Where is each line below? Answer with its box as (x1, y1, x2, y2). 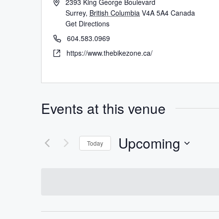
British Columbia (89, 8, 140, 18)
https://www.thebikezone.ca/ (66, 48, 153, 58)
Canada (171, 8, 196, 18)
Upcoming (118, 133, 180, 153)
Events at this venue (41, 98, 166, 118)
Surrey (66, 8, 86, 18)
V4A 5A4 (142, 8, 169, 18)
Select (118, 153, 143, 164)
